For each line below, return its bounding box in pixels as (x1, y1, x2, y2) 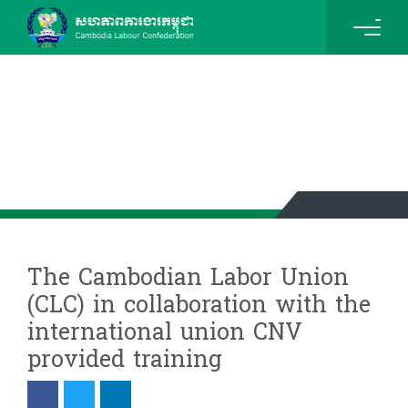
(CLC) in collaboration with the (27, 284, 371, 326)
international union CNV (27, 311, 302, 353)
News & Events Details (27, 113, 266, 152)
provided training (27, 339, 222, 381)
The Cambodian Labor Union (27, 257, 349, 299)
